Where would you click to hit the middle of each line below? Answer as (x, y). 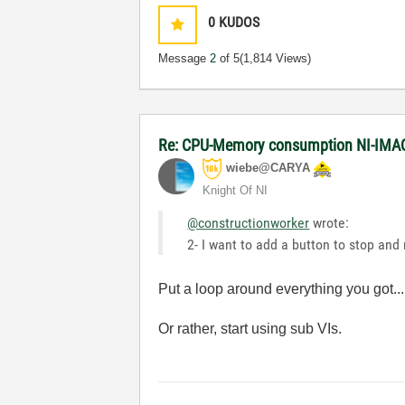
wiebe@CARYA (268, 168)
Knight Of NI (235, 190)
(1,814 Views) (276, 58)
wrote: (330, 223)
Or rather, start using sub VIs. (250, 329)
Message (184, 58)
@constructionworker (249, 223)
